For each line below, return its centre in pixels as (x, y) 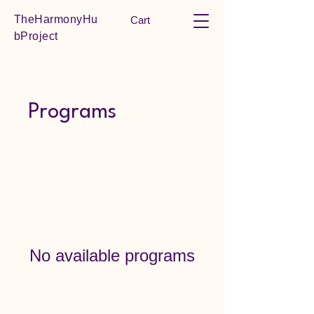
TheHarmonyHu (56, 19)
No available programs (112, 255)
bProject (36, 36)
